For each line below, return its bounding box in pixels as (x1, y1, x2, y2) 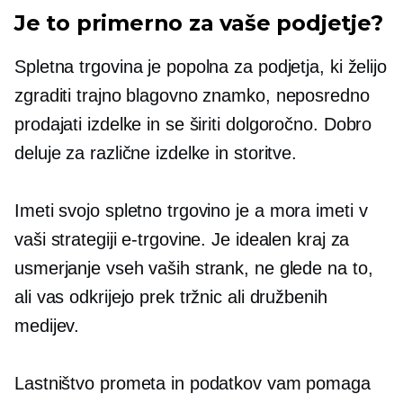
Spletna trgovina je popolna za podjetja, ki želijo (14, 57, 387, 77)
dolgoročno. (225, 114, 318, 135)
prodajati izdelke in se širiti (14, 114, 226, 135)
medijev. (14, 316, 80, 336)
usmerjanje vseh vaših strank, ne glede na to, (14, 258, 373, 279)
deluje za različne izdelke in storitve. (14, 143, 298, 164)
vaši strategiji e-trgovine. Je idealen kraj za (14, 229, 350, 250)
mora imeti (269, 201, 354, 221)
